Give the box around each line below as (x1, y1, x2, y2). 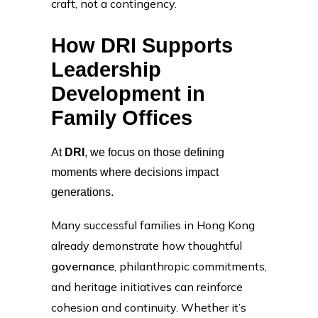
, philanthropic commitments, (114, 258, 267, 273)
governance (51, 258, 114, 273)
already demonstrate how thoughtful (51, 238, 242, 253)
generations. (51, 185, 114, 198)
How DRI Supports (51, 33, 233, 57)
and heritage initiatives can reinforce (51, 279, 243, 294)
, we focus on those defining (84, 146, 224, 158)
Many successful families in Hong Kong (51, 217, 255, 232)
